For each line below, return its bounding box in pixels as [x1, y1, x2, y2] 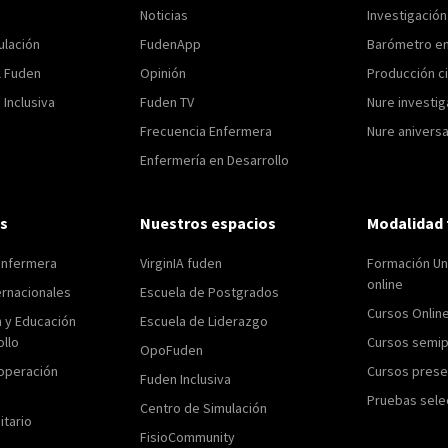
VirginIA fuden [140, 253, 223, 272]
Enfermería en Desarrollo [140, 150, 290, 169]
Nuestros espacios [140, 212, 277, 233]
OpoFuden [140, 340, 204, 359]
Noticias [140, 5, 189, 24]
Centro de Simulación [140, 398, 268, 417]
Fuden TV [140, 92, 195, 111]
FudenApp [140, 34, 202, 53]
